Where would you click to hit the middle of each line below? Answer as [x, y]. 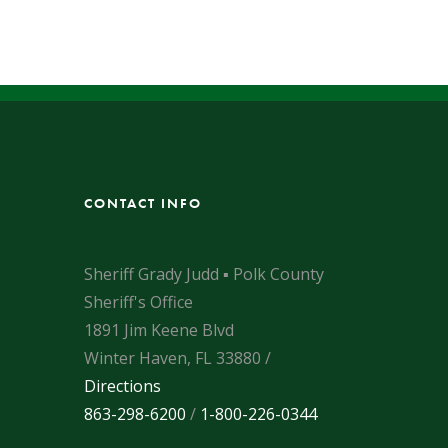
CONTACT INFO [142, 203]
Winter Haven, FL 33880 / [177, 358]
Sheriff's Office [138, 302]
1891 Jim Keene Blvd [158, 330]
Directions [122, 386]
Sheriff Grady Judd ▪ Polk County [203, 274]
